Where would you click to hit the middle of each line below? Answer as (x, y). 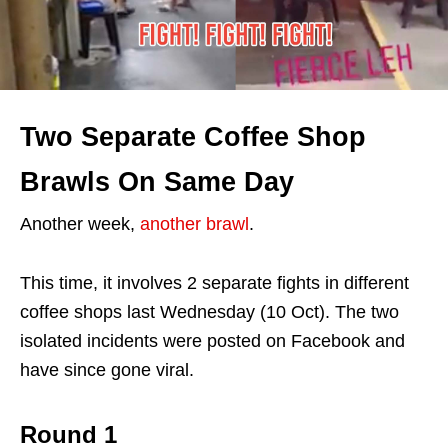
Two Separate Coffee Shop (193, 137)
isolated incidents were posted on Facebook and (212, 341)
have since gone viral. (107, 370)
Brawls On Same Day (157, 182)
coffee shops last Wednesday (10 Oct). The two (209, 312)
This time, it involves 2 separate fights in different (214, 283)
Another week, (80, 224)
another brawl (194, 224)
